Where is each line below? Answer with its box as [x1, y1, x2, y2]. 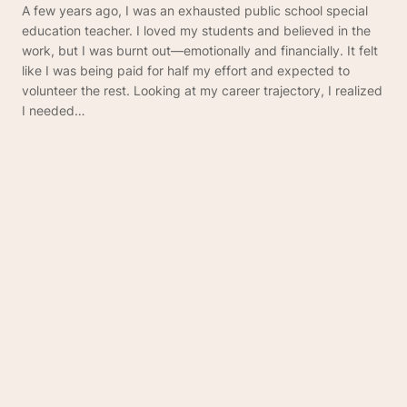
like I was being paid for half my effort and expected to [22, 63, 350, 79]
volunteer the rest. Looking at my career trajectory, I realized [22, 83, 382, 99]
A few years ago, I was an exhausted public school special [22, 3, 368, 19]
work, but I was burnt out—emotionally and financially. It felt [22, 43, 378, 59]
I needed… [22, 103, 85, 119]
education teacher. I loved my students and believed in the [22, 23, 371, 39]
